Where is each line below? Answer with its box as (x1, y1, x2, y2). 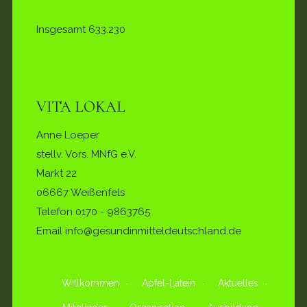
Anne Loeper (36, 128, 99, 141)
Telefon (36, 205, 75, 218)
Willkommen (62, 277, 119, 288)
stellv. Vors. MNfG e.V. (36, 147, 136, 160)
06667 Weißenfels (36, 186, 125, 199)
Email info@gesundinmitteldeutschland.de (36, 224, 241, 237)
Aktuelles (218, 277, 258, 288)
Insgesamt (36, 23, 88, 36)
